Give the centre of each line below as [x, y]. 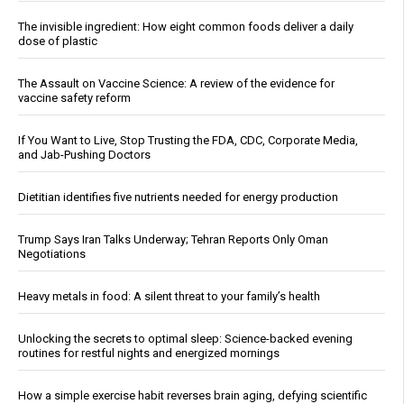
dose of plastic [58, 41]
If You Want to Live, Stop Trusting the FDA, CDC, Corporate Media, [188, 141]
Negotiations [52, 254]
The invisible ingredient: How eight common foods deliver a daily [186, 27]
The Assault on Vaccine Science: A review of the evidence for [176, 84]
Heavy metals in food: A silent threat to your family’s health [169, 297]
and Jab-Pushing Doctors [84, 155]
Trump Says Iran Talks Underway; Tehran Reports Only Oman [173, 240]
